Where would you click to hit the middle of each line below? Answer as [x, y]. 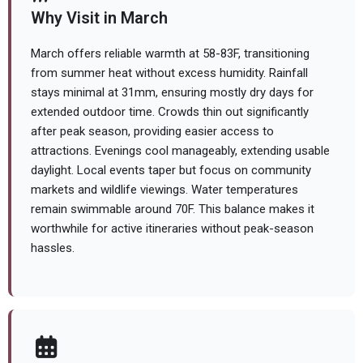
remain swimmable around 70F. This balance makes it [173, 209]
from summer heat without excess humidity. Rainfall [169, 73]
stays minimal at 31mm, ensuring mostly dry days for [172, 93]
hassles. [53, 248]
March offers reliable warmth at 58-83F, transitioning [170, 54]
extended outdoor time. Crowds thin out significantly [170, 112]
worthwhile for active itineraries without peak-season [172, 229]
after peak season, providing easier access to [152, 132]
